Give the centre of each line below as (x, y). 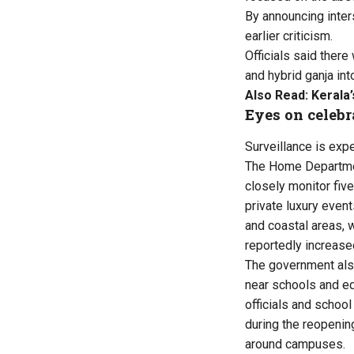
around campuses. (295, 344)
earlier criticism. (289, 36)
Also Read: (278, 95)
